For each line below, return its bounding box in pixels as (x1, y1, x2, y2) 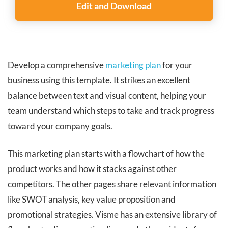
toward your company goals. (8, 120, 112, 131)
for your (161, 59, 192, 70)
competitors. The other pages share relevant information (8, 178, 216, 189)
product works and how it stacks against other (8, 163, 177, 174)
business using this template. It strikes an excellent (8, 74, 190, 85)
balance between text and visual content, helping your (8, 90, 206, 101)
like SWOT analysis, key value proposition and (8, 193, 176, 205)
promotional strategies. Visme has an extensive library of (8, 209, 217, 220)
